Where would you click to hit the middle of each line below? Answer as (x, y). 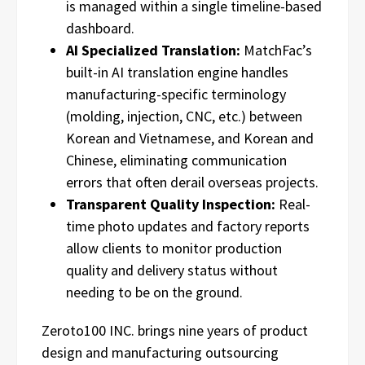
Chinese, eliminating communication (176, 161)
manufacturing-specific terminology (176, 95)
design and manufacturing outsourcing (160, 353)
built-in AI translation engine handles (177, 73)
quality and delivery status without (172, 270)
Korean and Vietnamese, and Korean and (190, 139)
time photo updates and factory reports (188, 226)
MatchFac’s (276, 51)
